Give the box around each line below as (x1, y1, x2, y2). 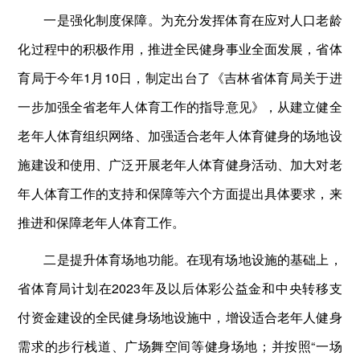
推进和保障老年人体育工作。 (18, 212, 186, 231)
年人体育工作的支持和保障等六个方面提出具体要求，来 (18, 183, 342, 202)
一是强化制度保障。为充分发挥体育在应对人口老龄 (43, 10, 342, 29)
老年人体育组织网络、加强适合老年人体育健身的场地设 (18, 125, 342, 145)
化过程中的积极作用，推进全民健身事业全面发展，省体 (18, 39, 342, 58)
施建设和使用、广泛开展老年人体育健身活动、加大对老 (18, 154, 342, 174)
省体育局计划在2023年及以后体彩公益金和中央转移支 (18, 278, 342, 297)
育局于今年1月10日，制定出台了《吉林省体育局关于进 (18, 67, 342, 87)
